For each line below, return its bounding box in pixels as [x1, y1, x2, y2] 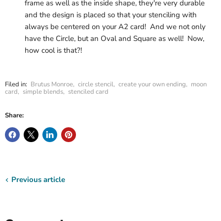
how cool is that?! [25, 45, 86, 55]
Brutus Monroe [31, 79, 73, 89]
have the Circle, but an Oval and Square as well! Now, [25, 33, 204, 43]
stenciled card [68, 87, 109, 96]
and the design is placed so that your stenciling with [25, 9, 197, 20]
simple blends [23, 87, 63, 96]
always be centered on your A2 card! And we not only [25, 21, 206, 32]
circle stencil [78, 79, 113, 89]
